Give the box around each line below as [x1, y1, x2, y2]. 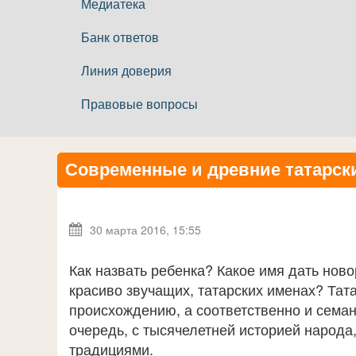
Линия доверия [81, 61, 172, 79]
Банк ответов [81, 28, 159, 46]
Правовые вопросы [81, 95, 198, 113]
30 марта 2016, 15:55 [87, 222, 202, 238]
